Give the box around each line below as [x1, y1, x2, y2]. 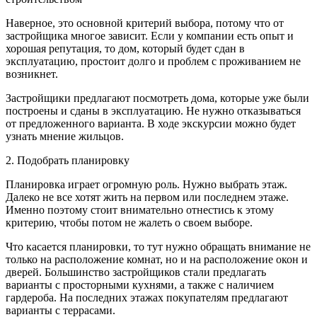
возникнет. [6, 68, 58, 81]
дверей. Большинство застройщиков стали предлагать [6, 266, 266, 279]
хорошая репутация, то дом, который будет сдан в [6, 42, 245, 55]
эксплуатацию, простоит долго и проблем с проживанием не [6, 55, 301, 68]
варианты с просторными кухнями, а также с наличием [6, 279, 274, 292]
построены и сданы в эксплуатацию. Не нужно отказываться [6, 105, 301, 117]
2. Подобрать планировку [6, 154, 129, 167]
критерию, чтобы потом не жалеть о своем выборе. [6, 217, 253, 229]
